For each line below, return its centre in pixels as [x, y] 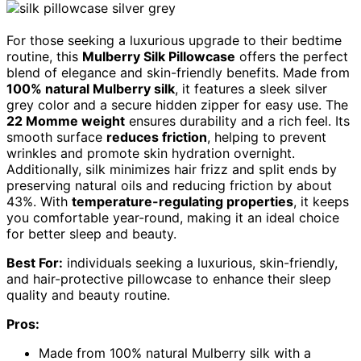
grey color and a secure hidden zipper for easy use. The [177, 105]
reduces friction [157, 137]
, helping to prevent [267, 137]
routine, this [44, 57]
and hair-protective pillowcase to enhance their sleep [169, 279]
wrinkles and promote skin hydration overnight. [151, 154]
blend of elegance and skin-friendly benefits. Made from [178, 73]
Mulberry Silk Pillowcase [159, 57]
